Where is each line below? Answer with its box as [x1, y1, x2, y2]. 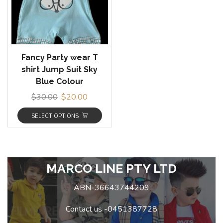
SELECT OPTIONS [31, 112, 79, 120]
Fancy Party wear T [21, 52, 98, 62]
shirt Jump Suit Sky [21, 64, 98, 74]
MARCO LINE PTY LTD [46, 161, 177, 176]
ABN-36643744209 [74, 182, 149, 194]
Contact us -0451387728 [66, 204, 157, 215]
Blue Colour [35, 76, 84, 86]
